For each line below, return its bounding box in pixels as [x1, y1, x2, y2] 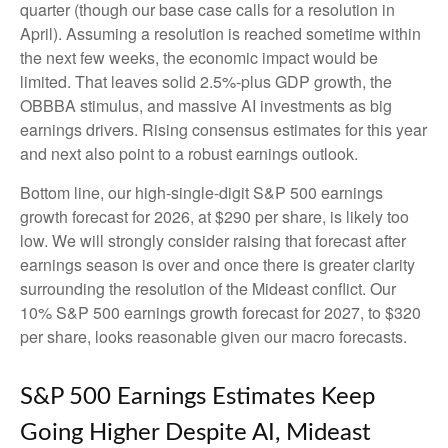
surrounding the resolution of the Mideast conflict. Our [20, 276, 396, 300]
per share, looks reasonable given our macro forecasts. [20, 324, 407, 348]
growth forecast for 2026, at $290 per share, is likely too [20, 204, 409, 228]
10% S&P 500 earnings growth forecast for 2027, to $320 [20, 300, 421, 324]
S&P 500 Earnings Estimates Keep [20, 384, 375, 409]
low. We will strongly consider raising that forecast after [20, 228, 406, 252]
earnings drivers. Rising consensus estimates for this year [20, 117, 427, 141]
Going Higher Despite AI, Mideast [20, 420, 371, 445]
